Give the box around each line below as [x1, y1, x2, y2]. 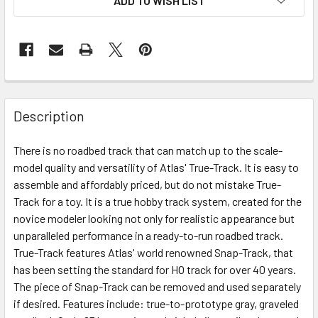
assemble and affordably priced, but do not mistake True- [13, 177, 281, 191]
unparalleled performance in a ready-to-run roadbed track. [13, 228, 283, 242]
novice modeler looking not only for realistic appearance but [13, 211, 295, 225]
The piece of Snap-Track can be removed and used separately [13, 279, 301, 293]
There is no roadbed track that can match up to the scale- [13, 143, 283, 157]
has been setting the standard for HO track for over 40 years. [13, 262, 296, 276]
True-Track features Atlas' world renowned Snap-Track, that [13, 245, 293, 259]
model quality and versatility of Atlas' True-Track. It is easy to [13, 160, 299, 174]
